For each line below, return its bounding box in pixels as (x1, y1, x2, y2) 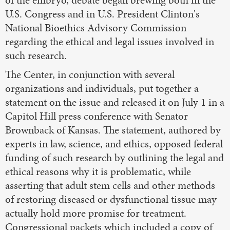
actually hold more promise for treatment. (5, 205, 186, 220)
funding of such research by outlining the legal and (5, 150, 224, 165)
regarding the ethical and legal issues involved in (5, 34, 214, 49)
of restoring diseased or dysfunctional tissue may (5, 191, 217, 206)
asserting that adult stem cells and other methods (5, 178, 215, 193)
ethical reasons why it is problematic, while (5, 164, 191, 179)
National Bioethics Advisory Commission (5, 20, 186, 35)
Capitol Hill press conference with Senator (5, 108, 188, 123)
